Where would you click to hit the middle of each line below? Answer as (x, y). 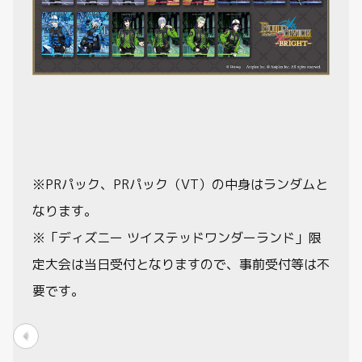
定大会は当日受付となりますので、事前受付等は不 (181, 264)
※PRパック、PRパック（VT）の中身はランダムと (180, 184)
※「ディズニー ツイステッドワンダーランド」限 (177, 237)
